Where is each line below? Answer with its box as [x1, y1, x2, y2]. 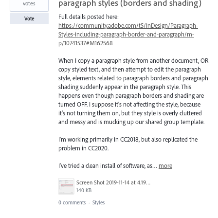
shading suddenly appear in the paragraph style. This [58, 82, 191, 91]
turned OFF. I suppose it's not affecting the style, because [58, 100, 200, 108]
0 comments [58, 199, 86, 206]
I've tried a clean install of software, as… [58, 162, 159, 170]
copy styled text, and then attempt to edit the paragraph [58, 65, 201, 73]
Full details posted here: [58, 12, 119, 20]
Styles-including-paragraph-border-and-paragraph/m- [58, 30, 194, 38]
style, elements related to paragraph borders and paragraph [58, 73, 208, 82]
